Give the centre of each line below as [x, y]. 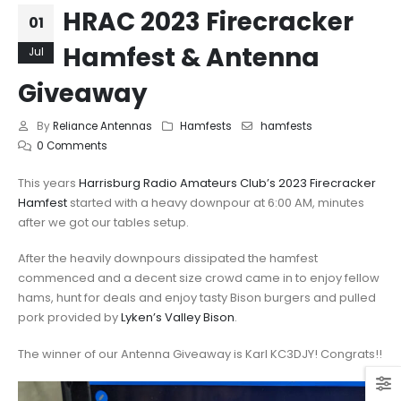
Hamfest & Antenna [191, 57]
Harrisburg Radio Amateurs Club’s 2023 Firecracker [227, 183]
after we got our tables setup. [103, 222]
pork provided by [69, 318]
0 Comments [72, 145]
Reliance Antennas [102, 126]
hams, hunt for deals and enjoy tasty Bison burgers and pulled [197, 298]
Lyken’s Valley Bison [178, 318]
